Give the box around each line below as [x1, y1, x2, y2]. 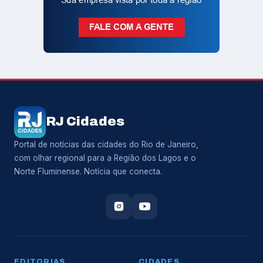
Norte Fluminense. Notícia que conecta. [14, 166, 162, 176]
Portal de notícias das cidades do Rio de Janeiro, [14, 139, 198, 149]
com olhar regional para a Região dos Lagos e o [14, 153, 196, 163]
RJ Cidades [46, 114, 124, 129]
